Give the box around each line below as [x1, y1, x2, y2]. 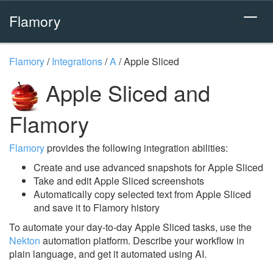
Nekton [9, 233, 40, 247]
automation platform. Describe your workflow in [40, 233, 244, 247]
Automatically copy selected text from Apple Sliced [34, 186, 251, 201]
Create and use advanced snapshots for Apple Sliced [34, 160, 263, 174]
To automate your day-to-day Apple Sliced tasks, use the [9, 219, 252, 234]
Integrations [52, 54, 102, 68]
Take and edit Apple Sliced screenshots [34, 173, 204, 188]
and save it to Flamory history [34, 200, 160, 214]
